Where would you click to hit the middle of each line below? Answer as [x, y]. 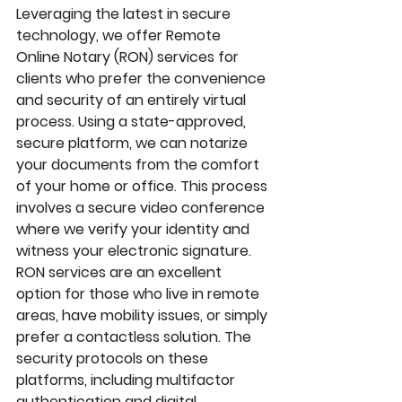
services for [198, 57]
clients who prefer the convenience [143, 79]
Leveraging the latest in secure [125, 14]
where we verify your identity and [135, 230]
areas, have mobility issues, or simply [144, 316]
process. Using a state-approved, [133, 122]
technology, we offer [91, 36]
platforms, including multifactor [127, 380]
